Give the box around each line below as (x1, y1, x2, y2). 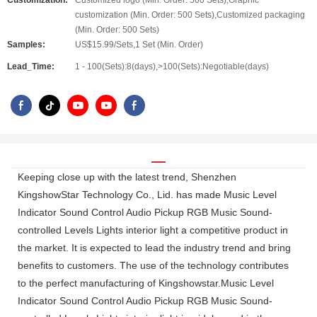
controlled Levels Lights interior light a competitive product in (18, 224, 288, 236)
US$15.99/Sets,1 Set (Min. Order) (75, 40, 203, 50)
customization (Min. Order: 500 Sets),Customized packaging (75, 10, 305, 20)
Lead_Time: (7, 62, 54, 71)
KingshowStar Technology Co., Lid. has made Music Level (18, 188, 277, 200)
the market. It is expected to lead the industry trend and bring (18, 241, 291, 253)
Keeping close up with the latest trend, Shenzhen (18, 171, 236, 183)
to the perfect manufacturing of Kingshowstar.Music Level (18, 277, 274, 289)
